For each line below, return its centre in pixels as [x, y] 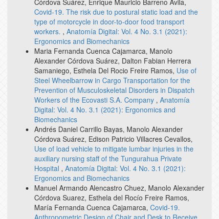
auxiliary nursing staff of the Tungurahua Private [108, 158]
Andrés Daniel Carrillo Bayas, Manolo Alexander [109, 129]
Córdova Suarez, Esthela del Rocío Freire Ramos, [112, 197]
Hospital [48, 168]
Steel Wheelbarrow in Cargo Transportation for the [112, 80]
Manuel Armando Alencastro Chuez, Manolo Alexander [119, 187]
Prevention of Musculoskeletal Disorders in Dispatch [114, 90]
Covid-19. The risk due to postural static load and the [116, 11]
